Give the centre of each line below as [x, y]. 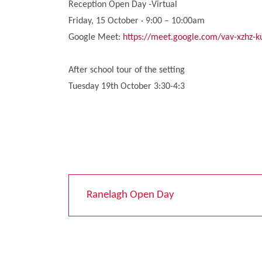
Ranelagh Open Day [130, 195]
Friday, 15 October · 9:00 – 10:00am [137, 21]
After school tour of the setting [127, 70]
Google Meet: [96, 37]
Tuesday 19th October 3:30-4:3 [127, 86]
